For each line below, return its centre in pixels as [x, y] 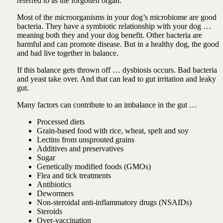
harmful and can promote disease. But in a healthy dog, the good [118, 44]
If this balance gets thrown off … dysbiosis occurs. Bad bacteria [117, 70]
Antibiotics [55, 185]
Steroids [50, 212]
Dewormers [55, 194]
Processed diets [60, 122]
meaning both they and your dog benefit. [81, 35]
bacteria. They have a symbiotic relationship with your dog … [114, 26]
